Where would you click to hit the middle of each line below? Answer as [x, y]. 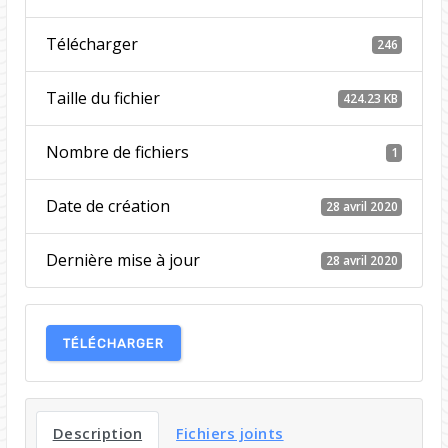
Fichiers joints [230, 433]
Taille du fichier [102, 98]
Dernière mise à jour [122, 260]
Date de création [107, 206]
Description [97, 433]
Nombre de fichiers [117, 152]
